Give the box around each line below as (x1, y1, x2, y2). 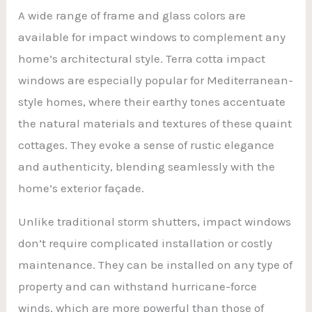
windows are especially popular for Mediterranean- (18, 72, 294, 87)
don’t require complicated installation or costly (18, 235, 273, 250)
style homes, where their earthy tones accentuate (18, 94, 286, 109)
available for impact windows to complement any (18, 29, 286, 44)
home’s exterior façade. (18, 180, 145, 195)
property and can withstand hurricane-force (18, 279, 258, 293)
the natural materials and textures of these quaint (18, 116, 292, 130)
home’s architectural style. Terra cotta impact (18, 51, 266, 65)
